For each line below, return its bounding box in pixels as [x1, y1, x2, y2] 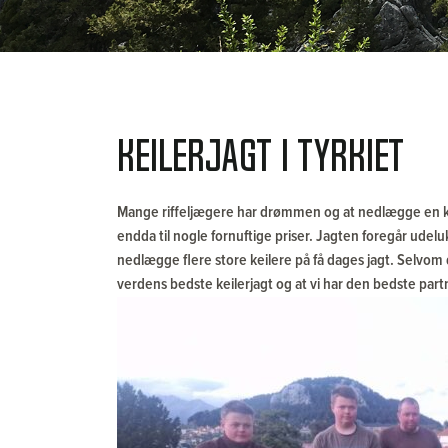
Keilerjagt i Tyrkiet [117, 132, 404, 179]
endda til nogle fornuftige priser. [117, 225, 316, 247]
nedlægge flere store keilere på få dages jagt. [117, 249, 397, 271]
